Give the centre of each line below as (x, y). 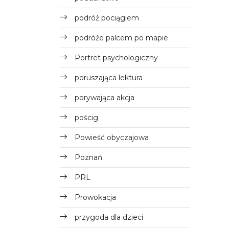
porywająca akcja (105, 98)
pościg (86, 118)
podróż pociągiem (107, 18)
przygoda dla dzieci (109, 217)
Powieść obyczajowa (112, 138)
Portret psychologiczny (116, 58)
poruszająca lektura (109, 78)
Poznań (88, 157)
